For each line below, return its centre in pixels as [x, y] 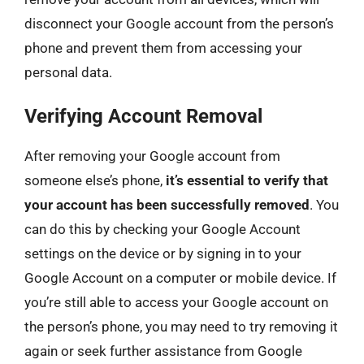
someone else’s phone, [95, 180]
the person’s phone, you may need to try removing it [181, 327]
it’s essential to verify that [247, 180]
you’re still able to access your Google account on [176, 302]
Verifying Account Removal [143, 116]
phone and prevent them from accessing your [163, 48]
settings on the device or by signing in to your [163, 253]
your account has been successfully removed [167, 205]
